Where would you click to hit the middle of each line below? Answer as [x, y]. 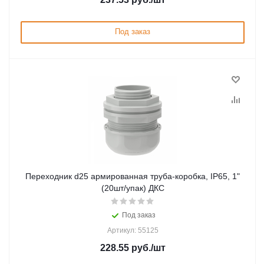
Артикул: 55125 [133, 230]
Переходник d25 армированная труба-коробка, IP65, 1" [133, 176]
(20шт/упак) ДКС [133, 188]
